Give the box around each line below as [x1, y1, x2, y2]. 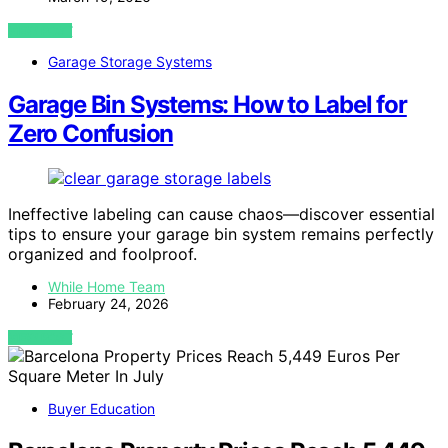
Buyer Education [48, 399, 155, 417]
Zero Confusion [8, 119, 174, 149]
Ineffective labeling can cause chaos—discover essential [8, 203, 435, 224]
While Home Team [48, 277, 165, 295]
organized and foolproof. [8, 243, 197, 264]
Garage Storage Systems [48, 53, 212, 71]
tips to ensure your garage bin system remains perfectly [8, 223, 434, 244]
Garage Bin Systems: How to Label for [8, 90, 407, 120]
